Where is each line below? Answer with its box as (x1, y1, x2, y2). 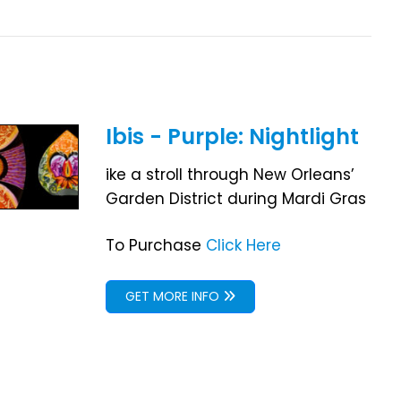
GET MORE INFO (124, 286, 223, 305)
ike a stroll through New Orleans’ (105, 163, 354, 185)
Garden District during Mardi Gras (105, 187, 366, 209)
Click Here (205, 234, 281, 256)
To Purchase (105, 234, 206, 256)
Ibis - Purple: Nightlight (105, 121, 359, 151)
